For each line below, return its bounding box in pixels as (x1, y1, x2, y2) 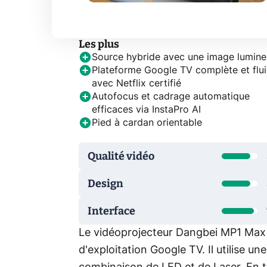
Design (88, 176, 123, 190)
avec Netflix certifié (92, 79, 181, 88)
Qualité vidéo (88, 149, 154, 163)
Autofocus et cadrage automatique (92, 92, 250, 101)
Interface (88, 204, 135, 218)
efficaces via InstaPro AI (92, 105, 201, 114)
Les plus (79, 38, 119, 51)
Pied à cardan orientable (92, 118, 202, 128)
